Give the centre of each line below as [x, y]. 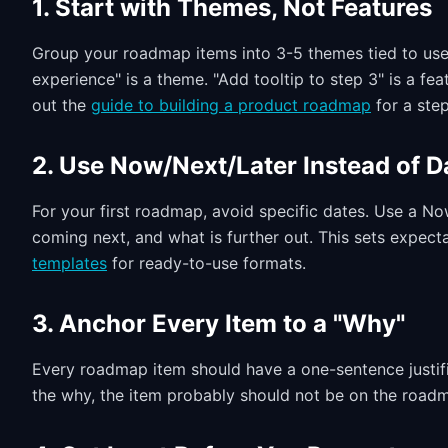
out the [61, 105]
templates [69, 263]
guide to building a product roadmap [231, 105]
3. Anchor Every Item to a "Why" [218, 323]
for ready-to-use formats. [206, 263]
